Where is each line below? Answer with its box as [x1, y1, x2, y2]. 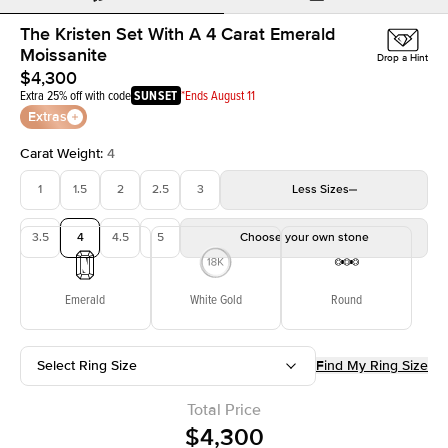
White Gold [189, 289, 242, 308]
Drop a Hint [377, 51, 428, 64]
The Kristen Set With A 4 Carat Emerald [20, 22, 335, 45]
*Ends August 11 [180, 85, 255, 104]
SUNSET [134, 85, 178, 105]
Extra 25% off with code [20, 85, 131, 104]
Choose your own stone [239, 229, 369, 245]
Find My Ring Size [316, 357, 428, 375]
